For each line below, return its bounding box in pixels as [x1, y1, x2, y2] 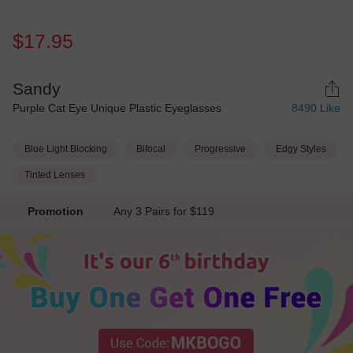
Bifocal [136, 143, 166, 155]
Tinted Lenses [24, 169, 85, 180]
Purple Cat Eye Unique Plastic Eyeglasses [13, 102, 221, 115]
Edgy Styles [275, 143, 326, 155]
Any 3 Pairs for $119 [113, 204, 221, 217]
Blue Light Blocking [24, 143, 107, 155]
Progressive [195, 143, 247, 155]
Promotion [27, 204, 84, 217]
